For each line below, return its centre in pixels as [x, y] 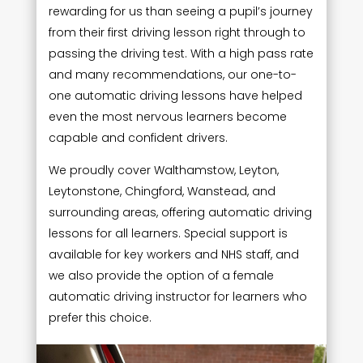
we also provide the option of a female [161, 275]
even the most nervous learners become [167, 116]
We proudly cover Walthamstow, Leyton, [163, 170]
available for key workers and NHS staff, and [173, 254]
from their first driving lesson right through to [177, 32]
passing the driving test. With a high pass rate [181, 53]
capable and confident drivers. [138, 137]
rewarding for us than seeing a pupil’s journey [180, 11]
